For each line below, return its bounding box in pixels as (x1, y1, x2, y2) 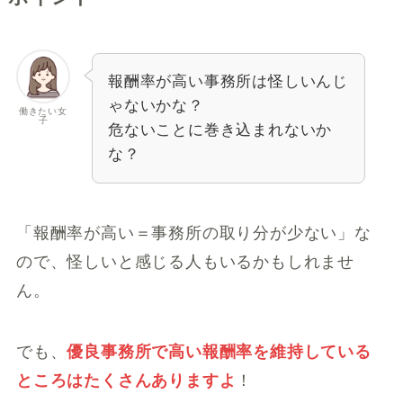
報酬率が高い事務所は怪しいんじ (107, 73, 349, 91)
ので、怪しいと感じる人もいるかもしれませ (15, 253, 355, 272)
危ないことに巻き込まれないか (107, 121, 333, 139)
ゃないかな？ (107, 97, 204, 115)
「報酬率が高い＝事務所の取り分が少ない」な (15, 224, 372, 243)
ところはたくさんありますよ (15, 372, 237, 390)
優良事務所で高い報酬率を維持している (67, 343, 372, 362)
